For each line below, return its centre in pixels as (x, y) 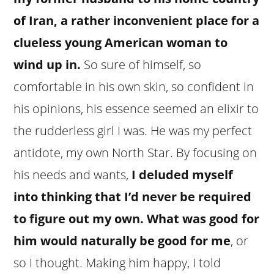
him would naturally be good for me (122, 240)
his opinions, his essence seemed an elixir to (136, 108)
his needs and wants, (73, 174)
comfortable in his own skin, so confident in (134, 86)
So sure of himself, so (141, 64)
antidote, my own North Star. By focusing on (135, 152)
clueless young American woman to (121, 42)
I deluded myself (183, 174)
